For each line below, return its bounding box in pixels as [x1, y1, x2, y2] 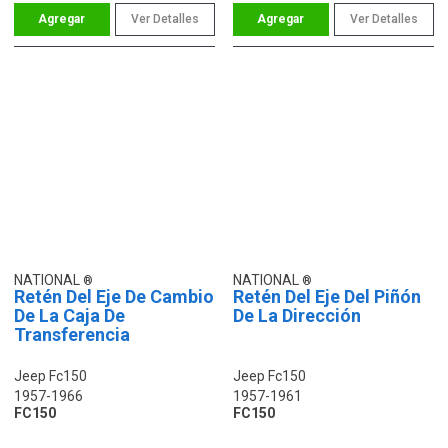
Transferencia [14, 323, 130, 345]
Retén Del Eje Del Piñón [233, 285, 421, 307]
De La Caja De [14, 304, 125, 326]
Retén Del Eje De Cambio [14, 285, 214, 307]
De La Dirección [233, 304, 361, 326]
